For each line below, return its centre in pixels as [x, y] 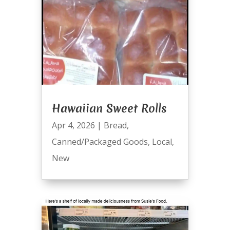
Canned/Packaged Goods [100, 142]
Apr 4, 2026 [73, 126]
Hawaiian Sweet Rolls [109, 109]
